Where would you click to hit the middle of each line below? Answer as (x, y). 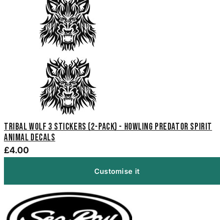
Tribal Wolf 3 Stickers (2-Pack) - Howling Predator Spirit (108, 127)
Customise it (117, 171)
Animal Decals (30, 138)
